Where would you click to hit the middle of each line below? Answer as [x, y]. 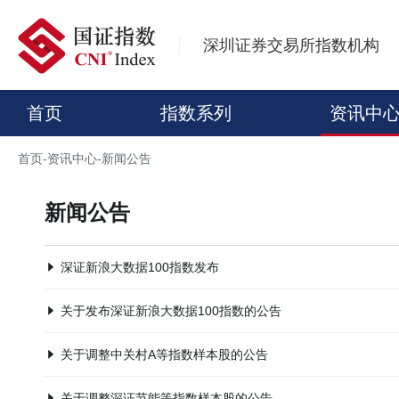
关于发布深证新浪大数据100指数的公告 [171, 311]
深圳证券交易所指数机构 [291, 46]
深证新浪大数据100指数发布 [140, 268]
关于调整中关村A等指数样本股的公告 [164, 355]
